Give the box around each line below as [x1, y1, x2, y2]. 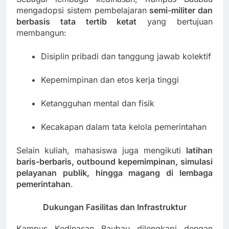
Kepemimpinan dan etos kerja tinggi [41, 74, 179, 85]
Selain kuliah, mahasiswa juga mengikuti [16, 145, 186, 155]
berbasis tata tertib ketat [16, 16, 137, 27]
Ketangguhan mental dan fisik [41, 98, 154, 108]
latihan [186, 145, 213, 155]
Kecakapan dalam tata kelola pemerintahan [41, 121, 207, 132]
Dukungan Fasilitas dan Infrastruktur [42, 201, 187, 212]
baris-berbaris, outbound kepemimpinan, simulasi [16, 156, 213, 167]
